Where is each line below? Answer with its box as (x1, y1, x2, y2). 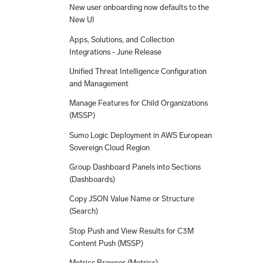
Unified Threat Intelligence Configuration (69, 66, 207, 76)
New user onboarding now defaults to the (69, 3, 209, 12)
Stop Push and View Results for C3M (69, 226, 194, 235)
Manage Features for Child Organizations (69, 99, 208, 108)
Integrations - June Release (69, 47, 161, 56)
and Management (69, 79, 129, 88)
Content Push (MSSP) (69, 238, 143, 248)
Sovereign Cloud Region (69, 143, 150, 152)
